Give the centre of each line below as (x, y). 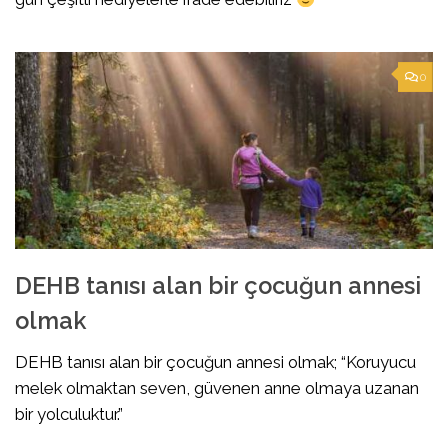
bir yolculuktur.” (69, 414)
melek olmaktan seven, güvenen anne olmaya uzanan (217, 388)
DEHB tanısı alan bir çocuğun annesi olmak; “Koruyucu (215, 362)
